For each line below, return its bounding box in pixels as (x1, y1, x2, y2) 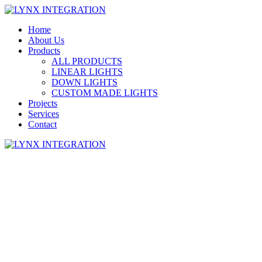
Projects (28, 98, 57, 108)
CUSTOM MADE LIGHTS (51, 88, 158, 98)
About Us (28, 35, 64, 45)
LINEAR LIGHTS (51, 67, 123, 77)
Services (28, 109, 59, 119)
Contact (28, 119, 57, 129)
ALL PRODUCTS (51, 56, 122, 66)
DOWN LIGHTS (51, 77, 118, 87)
